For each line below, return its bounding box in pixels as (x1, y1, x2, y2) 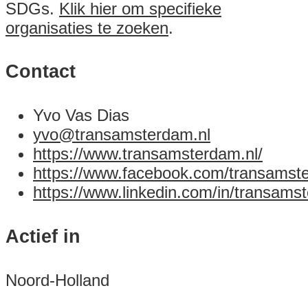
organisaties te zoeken (5, 18, 168, 37)
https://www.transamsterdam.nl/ (33, 144, 263, 164)
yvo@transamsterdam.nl (33, 125, 210, 144)
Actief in (5, 226, 80, 247)
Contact (5, 61, 76, 82)
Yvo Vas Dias (33, 106, 129, 125)
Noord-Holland (5, 271, 109, 290)
